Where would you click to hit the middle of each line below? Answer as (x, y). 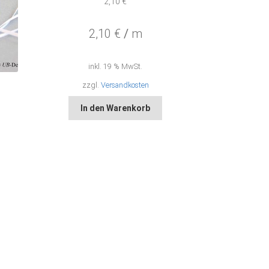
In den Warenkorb (116, 108)
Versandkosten (125, 85)
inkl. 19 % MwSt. (116, 67)
